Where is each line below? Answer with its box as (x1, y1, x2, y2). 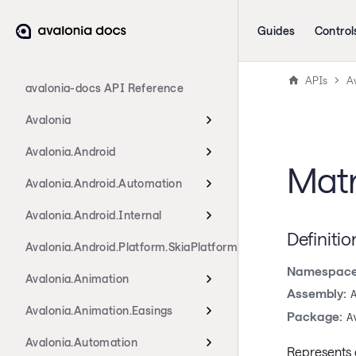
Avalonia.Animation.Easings (25, 304, 173, 317)
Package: (286, 308, 342, 323)
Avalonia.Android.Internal (25, 208, 162, 222)
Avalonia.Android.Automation (25, 176, 183, 190)
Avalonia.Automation (25, 335, 137, 349)
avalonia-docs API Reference (25, 81, 184, 95)
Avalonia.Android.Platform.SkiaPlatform (25, 240, 238, 253)
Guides (257, 24, 296, 37)
